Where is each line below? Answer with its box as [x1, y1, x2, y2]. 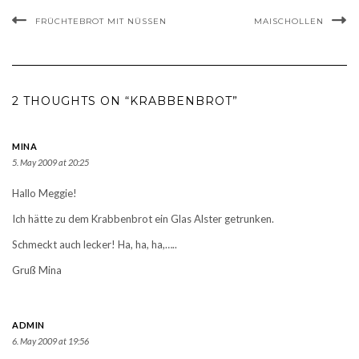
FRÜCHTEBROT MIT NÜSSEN [35, 16, 167, 27]
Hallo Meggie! [12, 187, 77, 200]
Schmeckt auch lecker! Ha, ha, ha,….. [12, 238, 177, 252]
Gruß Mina [12, 264, 62, 277]
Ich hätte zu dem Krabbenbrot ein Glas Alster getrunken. [12, 212, 274, 226]
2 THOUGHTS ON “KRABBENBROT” [12, 94, 238, 109]
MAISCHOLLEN [254, 16, 324, 27]
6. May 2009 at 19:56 [12, 336, 89, 347]
